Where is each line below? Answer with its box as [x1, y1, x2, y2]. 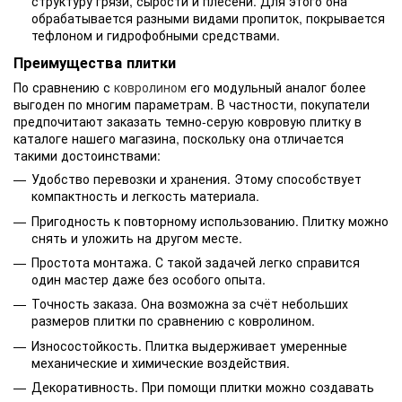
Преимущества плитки [13, 52, 176, 74]
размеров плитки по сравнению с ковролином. [31, 311, 315, 330]
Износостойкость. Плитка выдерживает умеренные [31, 336, 347, 354]
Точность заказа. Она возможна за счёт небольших [31, 294, 348, 313]
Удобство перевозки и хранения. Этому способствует [31, 170, 362, 188]
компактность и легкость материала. [31, 187, 259, 205]
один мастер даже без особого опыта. [31, 269, 266, 288]
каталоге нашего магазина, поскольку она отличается [13, 129, 344, 148]
